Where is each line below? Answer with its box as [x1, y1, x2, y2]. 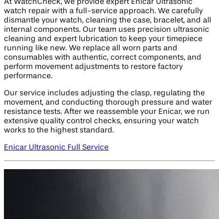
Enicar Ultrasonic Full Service [4, 144, 109, 152]
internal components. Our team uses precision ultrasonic [4, 26, 209, 34]
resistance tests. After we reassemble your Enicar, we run [4, 108, 210, 116]
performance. [4, 72, 52, 81]
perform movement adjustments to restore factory [4, 63, 183, 71]
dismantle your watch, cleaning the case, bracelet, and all [4, 17, 211, 25]
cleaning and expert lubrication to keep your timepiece [4, 35, 202, 44]
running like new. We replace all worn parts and [4, 44, 177, 53]
